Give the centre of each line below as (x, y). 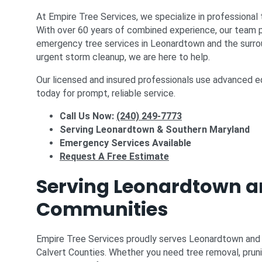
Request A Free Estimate (114, 156)
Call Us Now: (87, 116)
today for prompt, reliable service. (106, 93)
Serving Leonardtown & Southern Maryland (155, 130)
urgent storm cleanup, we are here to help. (123, 57)
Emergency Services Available (125, 143)
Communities (102, 209)
